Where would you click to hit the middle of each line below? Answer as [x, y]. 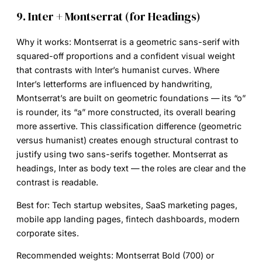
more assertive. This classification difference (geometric [129, 126]
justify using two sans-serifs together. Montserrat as [122, 154]
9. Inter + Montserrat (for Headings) [108, 17]
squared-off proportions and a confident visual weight [126, 56]
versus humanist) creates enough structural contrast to [127, 140]
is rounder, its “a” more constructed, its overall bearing [126, 112]
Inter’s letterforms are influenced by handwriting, [114, 84]
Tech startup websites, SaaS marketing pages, [144, 205]
